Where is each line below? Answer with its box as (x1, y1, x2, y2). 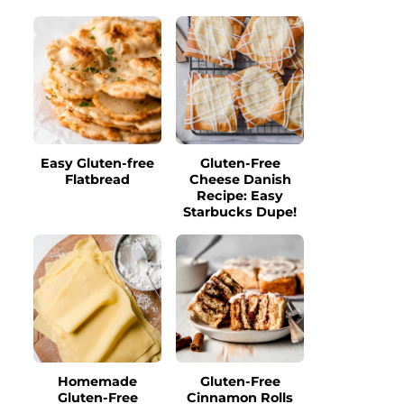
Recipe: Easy (197, 188, 283, 204)
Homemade (58, 373, 137, 390)
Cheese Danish (188, 171, 291, 188)
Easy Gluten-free (41, 155, 154, 171)
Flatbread (65, 171, 130, 188)
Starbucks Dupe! (183, 204, 297, 220)
